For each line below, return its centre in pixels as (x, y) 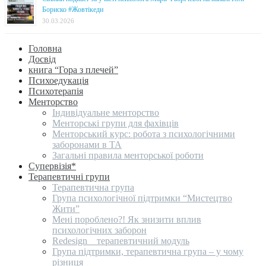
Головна (45, 48)
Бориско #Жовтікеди (73, 9)
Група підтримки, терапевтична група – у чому (148, 251)
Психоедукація (58, 80)
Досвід (42, 59)
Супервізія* (52, 166)
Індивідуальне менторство (106, 112)
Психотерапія (56, 91)
